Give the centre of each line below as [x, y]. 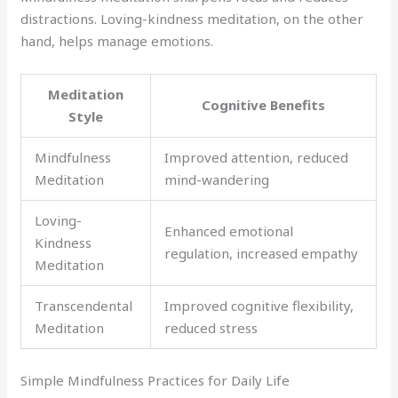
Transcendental [84, 306]
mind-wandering [217, 179]
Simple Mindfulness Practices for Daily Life [155, 380]
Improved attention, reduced [257, 157]
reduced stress [211, 328]
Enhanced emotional [229, 231]
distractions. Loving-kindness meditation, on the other [192, 19]
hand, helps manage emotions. [117, 41]
